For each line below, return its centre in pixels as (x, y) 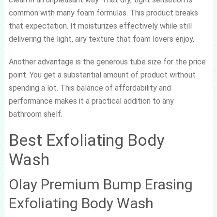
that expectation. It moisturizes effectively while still (100, 26)
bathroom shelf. (35, 114)
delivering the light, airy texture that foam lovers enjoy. (101, 39)
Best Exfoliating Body (86, 140)
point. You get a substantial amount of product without (102, 75)
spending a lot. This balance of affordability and (90, 88)
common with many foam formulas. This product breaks (103, 13)
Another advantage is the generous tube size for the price (107, 62)
